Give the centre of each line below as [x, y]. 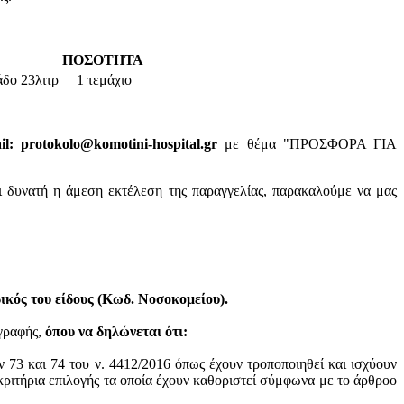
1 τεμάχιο [104, 79]
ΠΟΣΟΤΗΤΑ [104, 60]
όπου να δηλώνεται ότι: [116, 331]
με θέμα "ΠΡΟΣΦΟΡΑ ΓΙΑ [308, 143]
